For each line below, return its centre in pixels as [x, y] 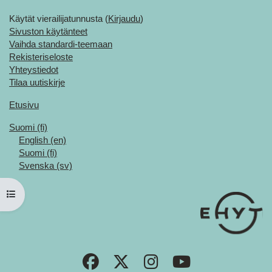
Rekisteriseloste [41, 57]
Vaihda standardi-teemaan [61, 44]
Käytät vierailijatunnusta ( [59, 19]
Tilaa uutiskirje [37, 82]
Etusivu [24, 105]
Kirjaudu [124, 19]
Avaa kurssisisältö [42, 194]
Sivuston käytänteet [48, 31]
